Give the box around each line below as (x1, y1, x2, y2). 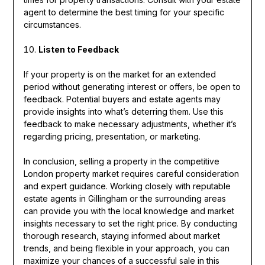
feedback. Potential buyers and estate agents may (23, 93, 221, 104)
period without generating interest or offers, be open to (23, 81, 241, 92)
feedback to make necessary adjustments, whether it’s (23, 118, 237, 129)
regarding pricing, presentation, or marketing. (23, 131, 201, 141)
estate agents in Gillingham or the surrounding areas (23, 193, 226, 203)
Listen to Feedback (38, 44, 119, 54)
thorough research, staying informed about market (23, 230, 220, 241)
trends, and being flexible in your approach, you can (23, 243, 230, 253)
